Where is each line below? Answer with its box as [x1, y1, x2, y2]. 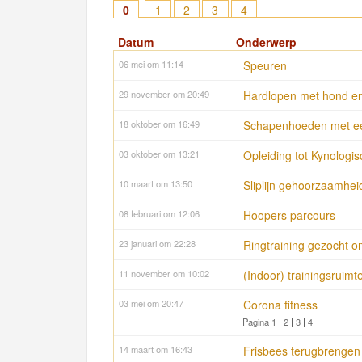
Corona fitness [243, 297, 318, 314]
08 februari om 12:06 [119, 207, 200, 221]
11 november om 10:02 [119, 267, 209, 280]
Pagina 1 [242, 315, 276, 329]
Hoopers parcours [243, 207, 335, 224]
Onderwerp [236, 34, 297, 51]
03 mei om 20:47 [119, 297, 183, 310]
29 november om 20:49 [119, 87, 209, 101]
